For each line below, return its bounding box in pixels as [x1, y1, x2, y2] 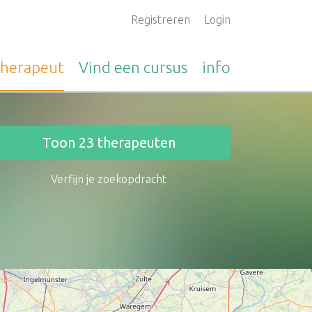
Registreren [131, 13, 190, 26]
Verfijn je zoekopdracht [51, 173, 166, 185]
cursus [143, 58, 187, 76]
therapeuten [93, 134, 175, 150]
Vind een [79, 58, 143, 76]
